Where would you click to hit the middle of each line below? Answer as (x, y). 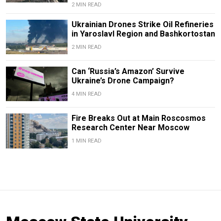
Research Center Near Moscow (130, 128)
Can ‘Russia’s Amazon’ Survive (128, 72)
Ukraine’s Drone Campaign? (123, 81)
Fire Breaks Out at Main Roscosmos (138, 118)
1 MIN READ (86, 141)
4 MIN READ (86, 94)
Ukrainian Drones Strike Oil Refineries (142, 25)
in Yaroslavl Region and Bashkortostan (143, 34)
